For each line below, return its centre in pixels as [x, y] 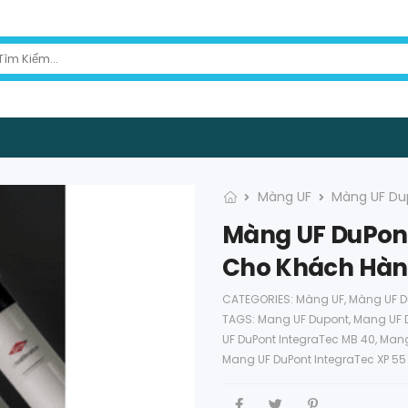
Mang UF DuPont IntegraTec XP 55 [314, 360]
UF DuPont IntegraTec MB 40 [299, 340]
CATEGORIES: [259, 300]
